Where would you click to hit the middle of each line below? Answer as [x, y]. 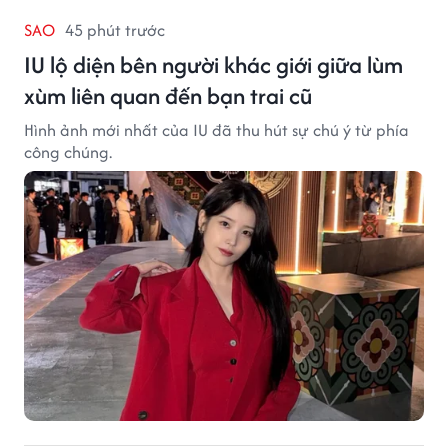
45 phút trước [115, 29]
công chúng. [68, 151]
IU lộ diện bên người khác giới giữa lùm [213, 64]
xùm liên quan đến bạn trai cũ [168, 95]
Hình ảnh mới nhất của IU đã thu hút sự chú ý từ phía [216, 129]
